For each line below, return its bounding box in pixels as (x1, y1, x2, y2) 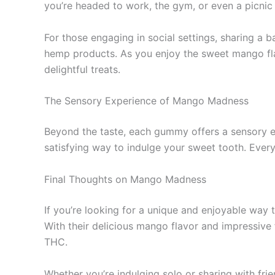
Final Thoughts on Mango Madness (44, 172, 206, 185)
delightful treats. (44, 63, 120, 76)
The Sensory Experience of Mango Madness (44, 95, 249, 107)
